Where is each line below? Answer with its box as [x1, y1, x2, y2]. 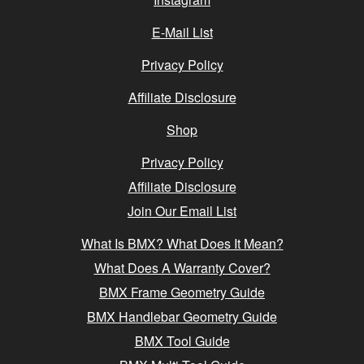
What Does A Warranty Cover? [93, 258, 271, 277]
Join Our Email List [128, 201, 236, 220]
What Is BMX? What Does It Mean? [80, 234, 284, 253]
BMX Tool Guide [134, 331, 230, 350]
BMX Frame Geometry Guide [99, 283, 265, 301]
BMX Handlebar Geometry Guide [87, 307, 277, 326]
